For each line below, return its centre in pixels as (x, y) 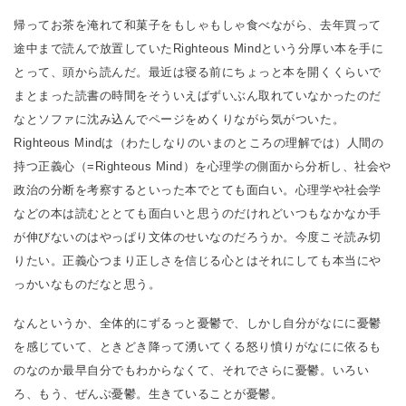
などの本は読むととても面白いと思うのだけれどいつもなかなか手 (198, 213)
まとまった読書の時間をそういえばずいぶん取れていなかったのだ (198, 95)
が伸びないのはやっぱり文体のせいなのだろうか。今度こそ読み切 (198, 237)
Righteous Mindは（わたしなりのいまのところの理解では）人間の (199, 142)
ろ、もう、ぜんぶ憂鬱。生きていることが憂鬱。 (149, 393)
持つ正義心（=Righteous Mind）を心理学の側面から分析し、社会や (203, 166)
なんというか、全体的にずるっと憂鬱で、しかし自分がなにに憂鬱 (198, 323)
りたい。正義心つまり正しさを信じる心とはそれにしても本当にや (198, 260)
